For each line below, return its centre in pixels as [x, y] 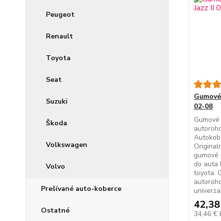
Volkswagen [67, 145]
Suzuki [57, 101]
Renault [59, 36]
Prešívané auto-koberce [81, 188]
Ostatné [55, 210]
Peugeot [60, 14]
